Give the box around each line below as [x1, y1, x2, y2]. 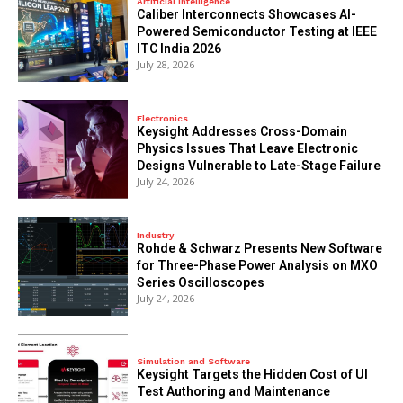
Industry [137, 230, 175, 241]
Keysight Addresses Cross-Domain [137, 123, 348, 139]
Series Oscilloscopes [137, 275, 265, 291]
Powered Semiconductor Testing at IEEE [137, 23, 378, 39]
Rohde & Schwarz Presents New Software [137, 241, 383, 256]
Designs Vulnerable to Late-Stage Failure [137, 157, 381, 173]
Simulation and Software [137, 355, 251, 366]
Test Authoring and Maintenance [137, 383, 331, 399]
